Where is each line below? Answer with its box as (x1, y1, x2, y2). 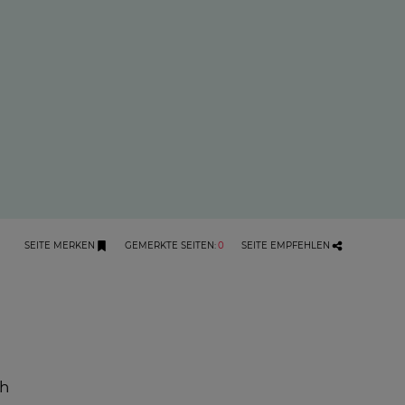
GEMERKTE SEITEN (125, 240, 215, 251)
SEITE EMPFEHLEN (241, 240, 331, 251)
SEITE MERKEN (24, 240, 95, 251)
